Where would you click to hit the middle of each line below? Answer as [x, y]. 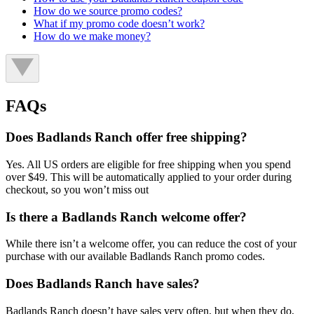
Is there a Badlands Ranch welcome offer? [126, 217]
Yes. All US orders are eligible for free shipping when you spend [148, 164]
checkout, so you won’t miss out [77, 189]
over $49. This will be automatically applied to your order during [149, 177]
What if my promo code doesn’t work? [119, 24]
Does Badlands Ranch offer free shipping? [127, 137]
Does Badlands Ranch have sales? [103, 283]
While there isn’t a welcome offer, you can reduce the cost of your [151, 244]
